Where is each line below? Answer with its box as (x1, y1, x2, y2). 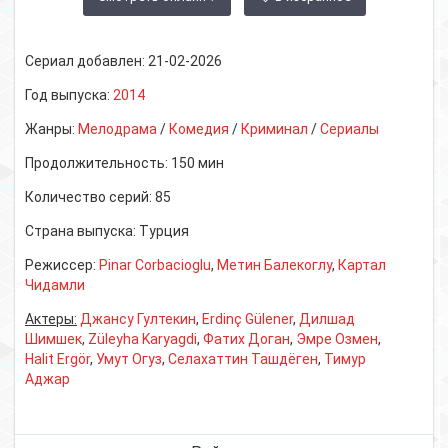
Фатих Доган (203, 330, 290, 347)
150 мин (171, 154, 224, 171)
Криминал (241, 120, 308, 137)
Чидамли (25, 276, 85, 293)
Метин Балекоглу (217, 256, 332, 273)
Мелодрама (78, 120, 157, 137)
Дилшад (299, 310, 355, 327)
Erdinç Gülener (202, 310, 293, 327)
